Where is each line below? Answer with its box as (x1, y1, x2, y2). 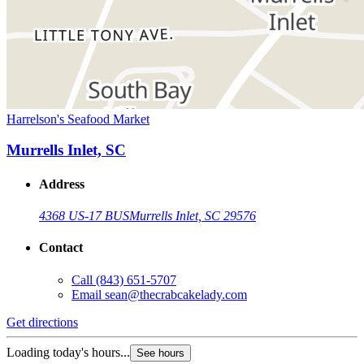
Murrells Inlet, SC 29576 (129, 209, 256, 223)
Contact (39, 240, 83, 255)
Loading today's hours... (6, 344, 130, 359)
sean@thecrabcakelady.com (105, 287, 247, 301)
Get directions (6, 314, 78, 329)
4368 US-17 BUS (39, 209, 129, 223)
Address (39, 176, 84, 191)
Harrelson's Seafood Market (6, 111, 149, 126)
